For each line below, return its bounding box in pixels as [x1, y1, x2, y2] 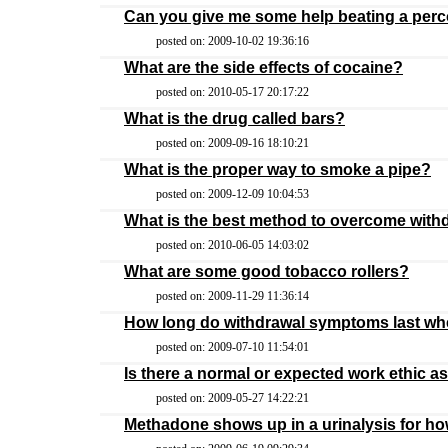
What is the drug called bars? [124, 110, 345, 127]
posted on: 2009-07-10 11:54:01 [156, 340, 309, 354]
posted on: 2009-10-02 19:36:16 [156, 34, 309, 48]
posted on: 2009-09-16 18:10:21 [156, 136, 309, 150]
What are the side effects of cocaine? [124, 59, 403, 76]
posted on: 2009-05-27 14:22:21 [156, 391, 309, 405]
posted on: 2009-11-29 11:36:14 [156, 289, 309, 303]
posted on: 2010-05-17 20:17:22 [156, 85, 309, 99]
